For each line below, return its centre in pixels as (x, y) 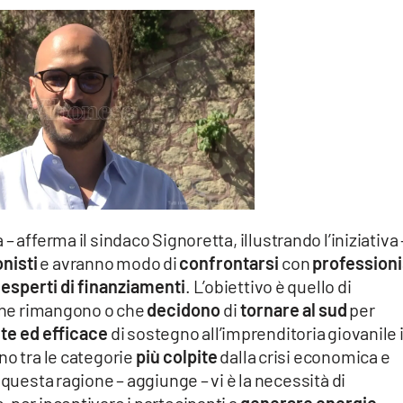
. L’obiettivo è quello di (268, 287)
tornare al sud (293, 310)
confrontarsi (229, 263)
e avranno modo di (108, 263)
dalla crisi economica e (304, 357)
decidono (184, 310)
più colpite (176, 357)
